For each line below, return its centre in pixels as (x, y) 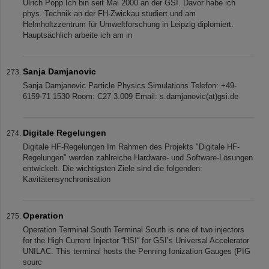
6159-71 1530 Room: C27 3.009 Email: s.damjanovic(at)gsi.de (131, 96)
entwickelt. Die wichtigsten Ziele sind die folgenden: (113, 168)
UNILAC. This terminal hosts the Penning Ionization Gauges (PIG (137, 251)
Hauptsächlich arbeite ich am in (77, 35)
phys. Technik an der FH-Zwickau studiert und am (109, 14)
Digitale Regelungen (65, 133)
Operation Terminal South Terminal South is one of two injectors (134, 230)
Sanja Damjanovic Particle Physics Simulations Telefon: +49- (130, 86)
